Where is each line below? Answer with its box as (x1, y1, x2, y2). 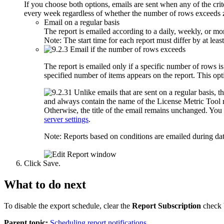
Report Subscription (132, 201, 201, 210)
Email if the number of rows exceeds (70, 45, 185, 54)
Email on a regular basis (44, 18, 119, 27)
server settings (44, 115, 88, 124)
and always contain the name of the (44, 97, 157, 106)
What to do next (4, 178, 86, 191)
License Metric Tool (157, 97, 220, 106)
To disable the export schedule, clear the (4, 201, 132, 210)
